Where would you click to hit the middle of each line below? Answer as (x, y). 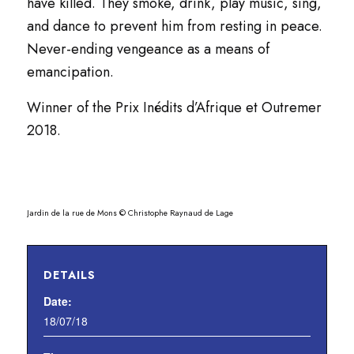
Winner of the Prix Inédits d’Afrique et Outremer (174, 107)
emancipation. (70, 72)
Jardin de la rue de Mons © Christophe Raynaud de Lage (130, 213)
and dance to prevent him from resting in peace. (174, 26)
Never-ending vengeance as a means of (148, 49)
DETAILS (69, 275)
